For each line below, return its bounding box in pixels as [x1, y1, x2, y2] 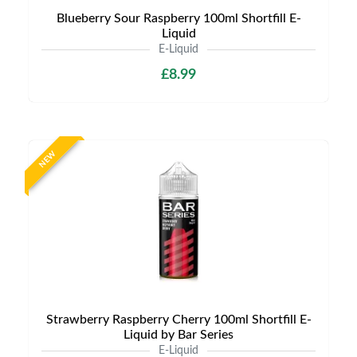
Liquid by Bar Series [124, 328, 233, 341]
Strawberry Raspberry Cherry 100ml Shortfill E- [45, 313, 312, 326]
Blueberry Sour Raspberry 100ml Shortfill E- [56, 12, 301, 25]
